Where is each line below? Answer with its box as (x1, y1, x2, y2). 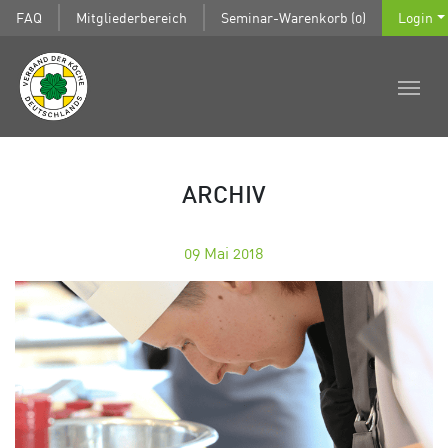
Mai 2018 (204, 242, 264, 263)
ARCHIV (182, 185, 266, 208)
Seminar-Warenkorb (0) (221, 8, 366, 26)
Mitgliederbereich (76, 8, 187, 26)
